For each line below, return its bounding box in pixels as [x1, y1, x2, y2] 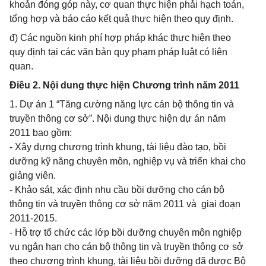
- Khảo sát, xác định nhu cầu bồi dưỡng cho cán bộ [9, 185, 224, 195]
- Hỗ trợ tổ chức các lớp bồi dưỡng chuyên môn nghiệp [9, 227, 242, 237]
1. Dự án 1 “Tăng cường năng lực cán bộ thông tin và [9, 99, 234, 109]
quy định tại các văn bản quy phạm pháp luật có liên [9, 47, 227, 57]
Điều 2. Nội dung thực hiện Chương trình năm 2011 [9, 80, 239, 90]
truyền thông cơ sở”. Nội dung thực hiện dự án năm [9, 113, 226, 123]
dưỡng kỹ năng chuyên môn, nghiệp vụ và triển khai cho [9, 156, 246, 166]
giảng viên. [9, 170, 56, 180]
